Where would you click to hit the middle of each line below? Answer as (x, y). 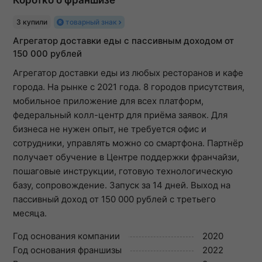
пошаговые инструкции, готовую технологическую (123, 171)
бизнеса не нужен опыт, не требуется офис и (110, 129)
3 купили (32, 22)
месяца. (30, 213)
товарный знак (92, 22)
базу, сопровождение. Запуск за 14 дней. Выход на (122, 185)
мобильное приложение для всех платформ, (108, 101)
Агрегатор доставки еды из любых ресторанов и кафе (128, 73)
